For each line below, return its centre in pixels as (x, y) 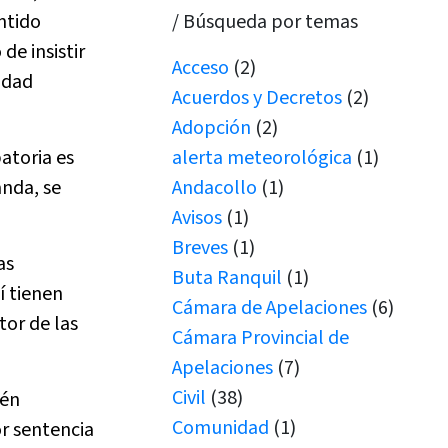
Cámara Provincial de (261, 338)
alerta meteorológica (262, 158)
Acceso (201, 68)
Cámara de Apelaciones (270, 308)
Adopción (212, 128)
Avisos (197, 218)
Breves (200, 248)
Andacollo (215, 188)
